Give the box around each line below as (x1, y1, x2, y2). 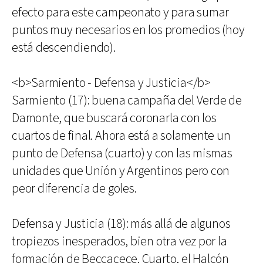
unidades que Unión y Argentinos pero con (12, 163, 230, 180)
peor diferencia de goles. (12, 180, 137, 197)
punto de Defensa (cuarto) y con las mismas (12, 145, 232, 162)
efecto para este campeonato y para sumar (12, 4, 230, 21)
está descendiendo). (12, 39, 116, 56)
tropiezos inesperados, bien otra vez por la (12, 233, 227, 250)
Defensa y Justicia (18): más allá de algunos (12, 215, 231, 232)
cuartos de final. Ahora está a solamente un (12, 127, 231, 144)
